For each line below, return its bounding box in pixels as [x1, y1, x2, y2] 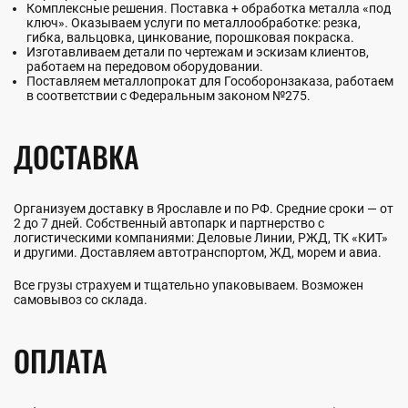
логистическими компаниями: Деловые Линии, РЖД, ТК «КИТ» [14, 229, 388, 245]
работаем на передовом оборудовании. [26, 58, 263, 74]
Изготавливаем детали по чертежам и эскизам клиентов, [26, 44, 369, 59]
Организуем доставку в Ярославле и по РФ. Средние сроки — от [14, 200, 393, 216]
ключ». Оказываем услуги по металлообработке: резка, [26, 15, 361, 30]
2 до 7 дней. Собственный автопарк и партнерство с [14, 215, 324, 230]
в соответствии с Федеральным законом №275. [26, 87, 311, 103]
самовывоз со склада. [14, 291, 148, 307]
